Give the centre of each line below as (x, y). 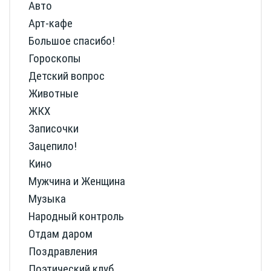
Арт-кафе (51, 24)
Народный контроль (76, 217)
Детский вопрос (67, 76)
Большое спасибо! (72, 41)
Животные (54, 94)
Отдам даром (60, 234)
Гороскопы (55, 59)
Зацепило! (53, 146)
